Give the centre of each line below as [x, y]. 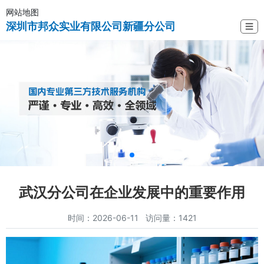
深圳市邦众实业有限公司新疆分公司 [91, 26]
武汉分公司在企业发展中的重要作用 [132, 193]
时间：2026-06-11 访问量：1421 [132, 218]
